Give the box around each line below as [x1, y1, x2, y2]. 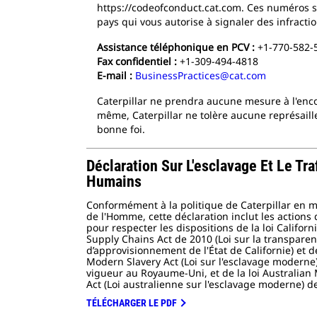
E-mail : [97, 69, 132, 82]
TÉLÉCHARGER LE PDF [86, 297, 177, 309]
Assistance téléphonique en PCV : [97, 40, 255, 54]
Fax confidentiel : [97, 54, 177, 68]
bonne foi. [97, 122, 151, 136]
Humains [86, 173, 142, 190]
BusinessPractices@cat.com [135, 69, 266, 82]
